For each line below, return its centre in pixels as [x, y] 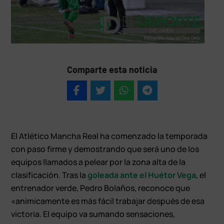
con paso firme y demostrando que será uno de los [105, 149]
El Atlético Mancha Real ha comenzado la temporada [109, 136]
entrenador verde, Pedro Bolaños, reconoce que [101, 188]
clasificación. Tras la [49, 175]
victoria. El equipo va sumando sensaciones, [93, 214]
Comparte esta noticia [112, 69]
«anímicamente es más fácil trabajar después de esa [108, 201]
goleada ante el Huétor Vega [142, 175]
